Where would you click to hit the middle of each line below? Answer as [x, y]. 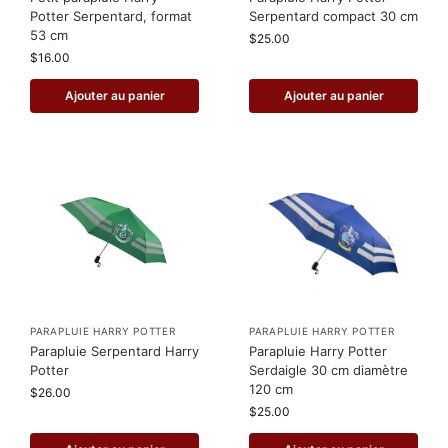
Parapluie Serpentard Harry [114, 350]
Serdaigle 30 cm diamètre [328, 369]
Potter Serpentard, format [111, 15]
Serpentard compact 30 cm [333, 15]
